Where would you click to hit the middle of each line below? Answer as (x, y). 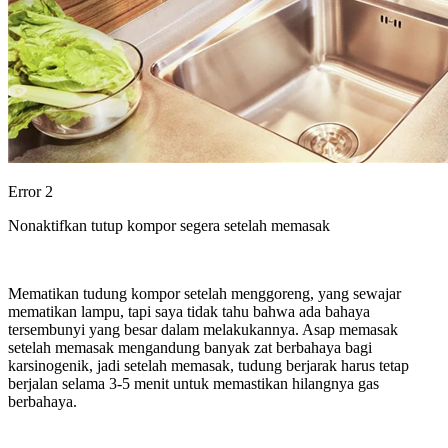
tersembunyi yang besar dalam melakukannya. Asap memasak (203, 329)
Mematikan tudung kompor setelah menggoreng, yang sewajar (204, 293)
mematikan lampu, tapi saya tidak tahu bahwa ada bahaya (189, 311)
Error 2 (30, 191)
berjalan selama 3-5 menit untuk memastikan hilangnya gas (193, 383)
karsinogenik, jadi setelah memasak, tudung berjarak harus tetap (208, 365)
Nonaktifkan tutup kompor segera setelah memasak (169, 225)
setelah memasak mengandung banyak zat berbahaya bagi (190, 347)
